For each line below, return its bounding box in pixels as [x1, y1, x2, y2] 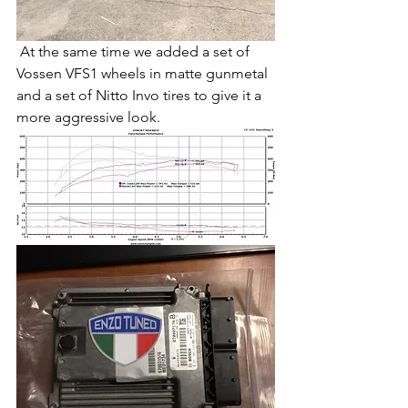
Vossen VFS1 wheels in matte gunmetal [16, 64, 271, 82]
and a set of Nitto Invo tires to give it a [16, 86, 265, 104]
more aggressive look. [16, 107, 160, 126]
